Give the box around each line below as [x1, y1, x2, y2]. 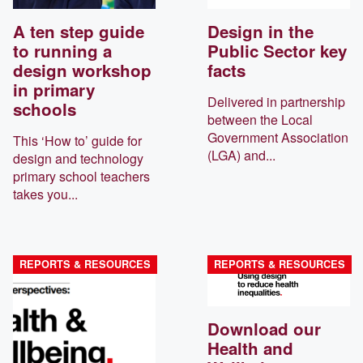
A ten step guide [13, 19, 144, 43]
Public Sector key [207, 38, 347, 62]
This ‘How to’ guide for [13, 130, 142, 150]
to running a [13, 38, 112, 62]
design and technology [13, 148, 143, 168]
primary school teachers [13, 166, 150, 186]
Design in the [207, 19, 314, 43]
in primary [13, 77, 95, 101]
